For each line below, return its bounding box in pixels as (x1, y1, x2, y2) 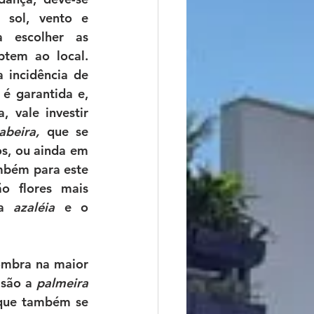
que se (39, 123, 89, 139)
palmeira (36, 275, 88, 291)
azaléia (13, 199, 55, 215)
